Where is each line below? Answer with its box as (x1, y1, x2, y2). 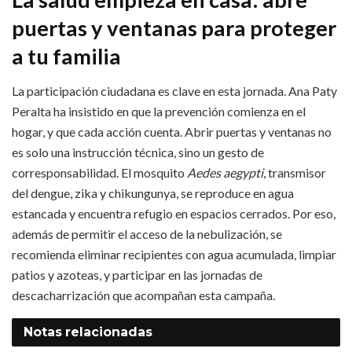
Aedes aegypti (187, 165, 263, 181)
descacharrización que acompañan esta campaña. (12, 288, 275, 303)
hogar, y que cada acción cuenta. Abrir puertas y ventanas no (12, 124, 332, 140)
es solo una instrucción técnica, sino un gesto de (12, 145, 264, 160)
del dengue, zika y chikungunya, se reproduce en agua (12, 185, 294, 201)
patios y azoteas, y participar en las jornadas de (12, 267, 262, 283)
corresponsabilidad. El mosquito (12, 165, 187, 181)
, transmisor (263, 165, 326, 181)
